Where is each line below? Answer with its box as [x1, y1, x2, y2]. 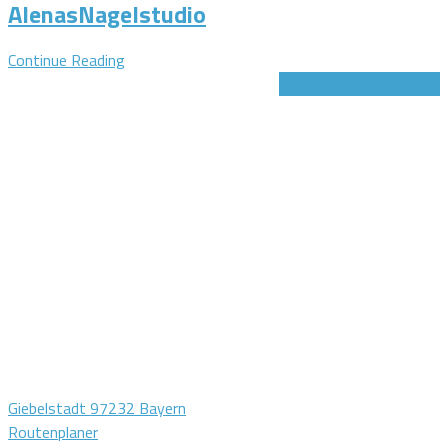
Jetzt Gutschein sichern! [279, 71, 440, 96]
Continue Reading [8, 47, 125, 72]
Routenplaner [8, 419, 98, 444]
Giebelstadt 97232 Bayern [8, 395, 186, 420]
